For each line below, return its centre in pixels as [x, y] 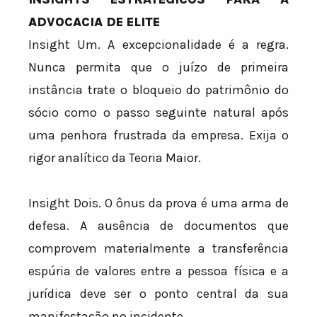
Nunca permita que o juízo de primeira [158, 68]
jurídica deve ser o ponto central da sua [158, 293]
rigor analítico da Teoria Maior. [115, 158]
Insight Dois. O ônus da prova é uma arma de [158, 203]
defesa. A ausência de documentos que [158, 225]
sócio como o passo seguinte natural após [158, 113]
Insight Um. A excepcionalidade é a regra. [158, 45]
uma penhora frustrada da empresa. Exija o [158, 136]
